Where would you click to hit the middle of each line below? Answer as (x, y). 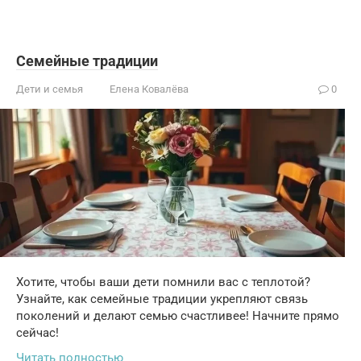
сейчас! (37, 332)
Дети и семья (50, 89)
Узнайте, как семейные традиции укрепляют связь (162, 299)
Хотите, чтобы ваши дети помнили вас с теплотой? (163, 282)
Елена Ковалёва (149, 89)
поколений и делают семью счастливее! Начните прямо (178, 315)
